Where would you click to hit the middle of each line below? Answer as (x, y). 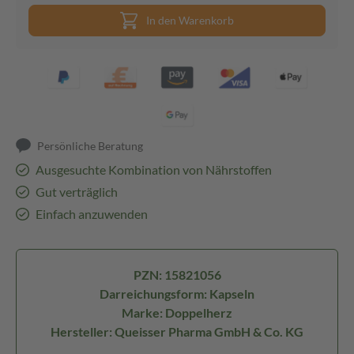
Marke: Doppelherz (177, 313)
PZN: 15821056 (177, 275)
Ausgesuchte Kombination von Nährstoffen (153, 169)
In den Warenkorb (190, 20)
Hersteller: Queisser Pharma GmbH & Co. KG (177, 331)
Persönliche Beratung (90, 146)
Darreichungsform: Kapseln (177, 294)
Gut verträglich (76, 192)
